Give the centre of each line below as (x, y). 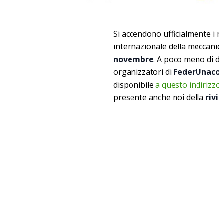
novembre (133, 59)
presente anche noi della (159, 97)
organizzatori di (142, 72)
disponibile (134, 84)
